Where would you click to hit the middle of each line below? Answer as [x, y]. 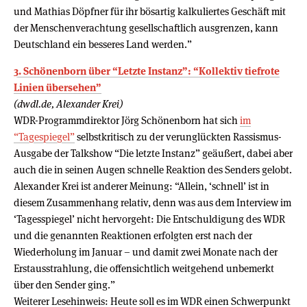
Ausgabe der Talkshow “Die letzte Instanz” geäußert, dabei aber [153, 153]
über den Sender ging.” [64, 284]
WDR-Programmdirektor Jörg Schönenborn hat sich [127, 120]
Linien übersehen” [58, 87]
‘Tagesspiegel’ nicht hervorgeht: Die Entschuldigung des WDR [149, 219]
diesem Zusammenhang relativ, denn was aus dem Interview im [152, 202]
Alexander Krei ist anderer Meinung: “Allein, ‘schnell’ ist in [142, 186]
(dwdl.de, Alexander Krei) [68, 103]
